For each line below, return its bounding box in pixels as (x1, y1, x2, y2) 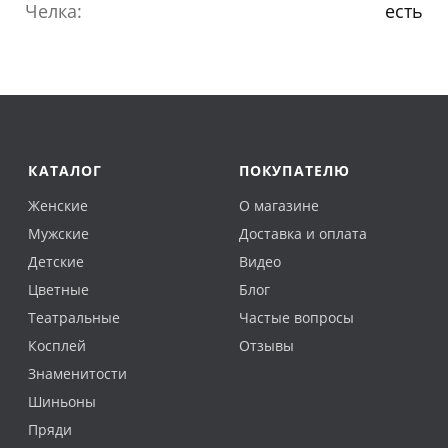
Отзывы (238, 335, 294, 355)
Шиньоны (28, 391, 97, 411)
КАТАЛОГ (28, 160, 103, 180)
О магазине (238, 195, 319, 215)
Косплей (28, 335, 87, 355)
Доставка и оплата (238, 223, 367, 243)
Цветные (28, 279, 90, 299)
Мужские (28, 223, 90, 243)
